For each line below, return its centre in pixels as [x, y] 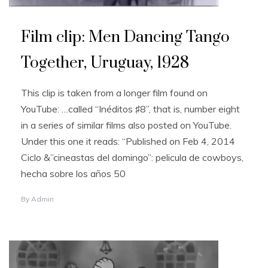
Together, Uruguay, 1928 [105, 63]
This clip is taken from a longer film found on [114, 93]
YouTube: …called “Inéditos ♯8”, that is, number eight [130, 109]
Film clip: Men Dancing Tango [125, 38]
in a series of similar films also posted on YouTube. [126, 125]
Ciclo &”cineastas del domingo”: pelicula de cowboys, [132, 158]
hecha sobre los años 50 [73, 174]
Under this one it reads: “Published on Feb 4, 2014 [128, 141]
